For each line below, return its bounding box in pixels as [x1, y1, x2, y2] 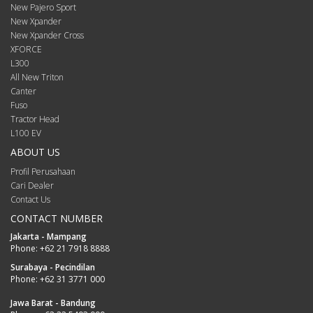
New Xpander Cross [10, 29, 84, 42]
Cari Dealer [10, 180, 54, 192]
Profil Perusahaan [10, 166, 75, 178]
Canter [10, 85, 36, 98]
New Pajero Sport [10, 1, 76, 14]
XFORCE [10, 43, 42, 56]
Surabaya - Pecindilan [10, 261, 95, 274]
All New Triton [10, 71, 64, 84]
